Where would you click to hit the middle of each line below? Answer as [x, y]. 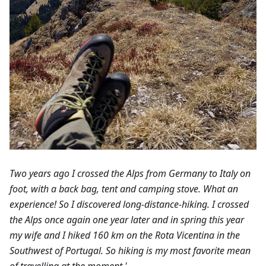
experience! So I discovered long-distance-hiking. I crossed [129, 204]
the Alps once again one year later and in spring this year [127, 219]
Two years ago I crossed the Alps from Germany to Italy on [130, 173]
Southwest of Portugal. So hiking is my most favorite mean [130, 250]
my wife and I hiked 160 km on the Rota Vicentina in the [125, 235]
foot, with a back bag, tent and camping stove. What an [124, 189]
